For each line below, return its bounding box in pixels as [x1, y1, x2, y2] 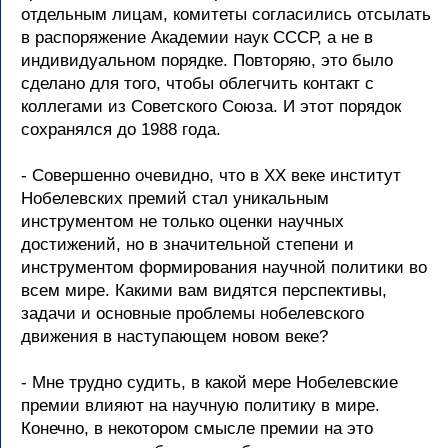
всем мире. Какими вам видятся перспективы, [21, 281, 387, 300]
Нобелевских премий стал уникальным [21, 189, 329, 208]
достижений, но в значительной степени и [21, 235, 354, 254]
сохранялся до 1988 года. [21, 120, 221, 139]
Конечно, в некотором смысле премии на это [21, 419, 373, 438]
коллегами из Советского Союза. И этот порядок [21, 97, 401, 116]
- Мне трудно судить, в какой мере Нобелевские [21, 373, 398, 392]
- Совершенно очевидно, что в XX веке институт [21, 166, 401, 185]
